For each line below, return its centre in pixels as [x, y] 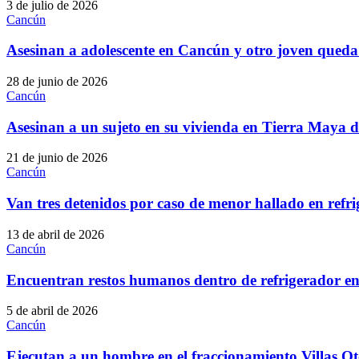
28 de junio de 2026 [57, 81]
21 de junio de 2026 [57, 158]
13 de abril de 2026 [55, 234]
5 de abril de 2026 [52, 311]
